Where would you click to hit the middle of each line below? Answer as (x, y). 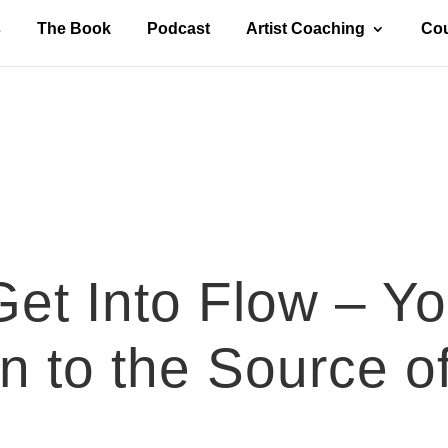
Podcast (178, 28)
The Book (73, 28)
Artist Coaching (305, 28)
